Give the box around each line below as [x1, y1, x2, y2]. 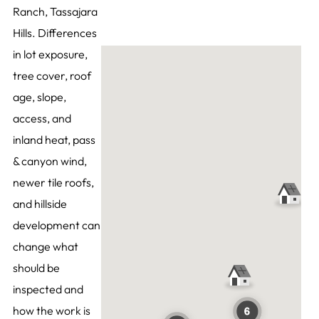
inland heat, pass [12, 132, 95, 147]
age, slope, [12, 90, 66, 105]
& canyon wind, [12, 154, 87, 169]
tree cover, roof [12, 68, 91, 83]
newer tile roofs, [12, 175, 94, 190]
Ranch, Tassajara [12, 4, 98, 19]
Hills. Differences [12, 26, 97, 41]
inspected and [12, 282, 83, 297]
